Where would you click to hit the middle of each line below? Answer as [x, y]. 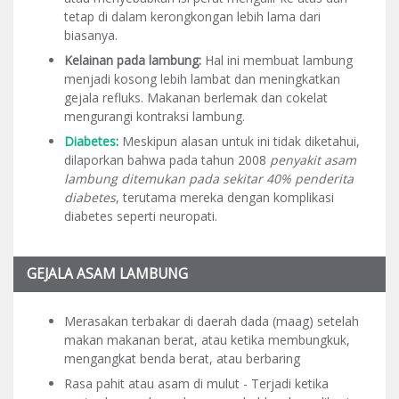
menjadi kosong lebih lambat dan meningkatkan [202, 78]
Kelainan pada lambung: [134, 60]
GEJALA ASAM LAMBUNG [107, 273]
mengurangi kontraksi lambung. [155, 116]
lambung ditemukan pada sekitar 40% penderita [209, 178]
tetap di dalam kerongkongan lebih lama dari [192, 16]
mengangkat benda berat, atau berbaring [182, 358]
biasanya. [91, 35]
